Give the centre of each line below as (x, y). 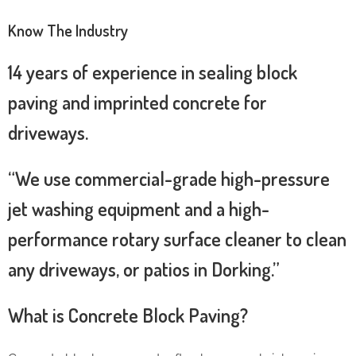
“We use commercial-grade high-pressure (169, 178)
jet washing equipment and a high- (139, 208)
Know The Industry (68, 30)
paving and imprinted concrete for (137, 102)
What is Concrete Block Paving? (128, 315)
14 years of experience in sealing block (153, 72)
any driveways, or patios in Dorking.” (144, 269)
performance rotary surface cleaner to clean (177, 238)
